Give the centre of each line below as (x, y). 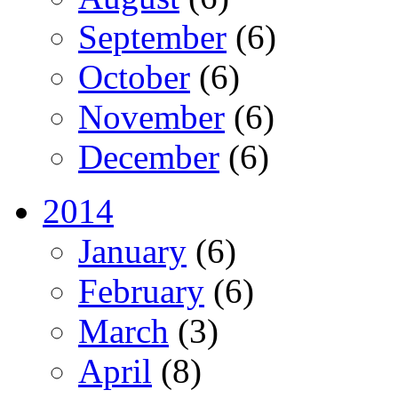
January (132, 251)
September (152, 37)
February (141, 291)
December (149, 157)
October (134, 77)
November (151, 117)
